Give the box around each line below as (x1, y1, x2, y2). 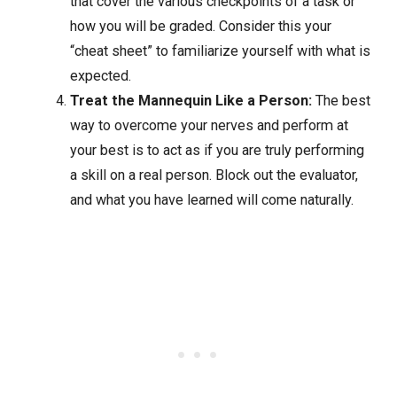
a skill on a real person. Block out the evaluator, (69, 167, 358, 184)
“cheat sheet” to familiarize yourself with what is (69, 43, 370, 60)
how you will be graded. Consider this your (69, 18, 331, 35)
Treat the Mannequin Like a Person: (69, 92, 312, 110)
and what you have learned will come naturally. (69, 191, 354, 209)
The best (311, 92, 370, 110)
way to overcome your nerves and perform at (69, 117, 348, 135)
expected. (69, 67, 131, 85)
